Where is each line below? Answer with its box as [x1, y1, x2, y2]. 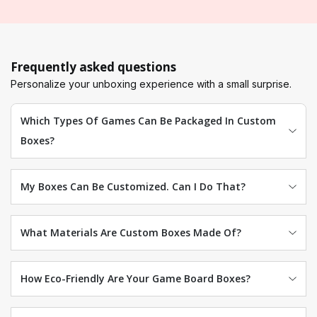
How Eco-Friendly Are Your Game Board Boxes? [20, 271, 250, 285]
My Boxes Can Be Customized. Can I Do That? [20, 179, 246, 193]
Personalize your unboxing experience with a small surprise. [11, 77, 292, 90]
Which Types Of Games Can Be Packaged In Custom [20, 113, 276, 127]
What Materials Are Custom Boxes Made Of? [20, 225, 241, 239]
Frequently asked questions [11, 58, 176, 75]
